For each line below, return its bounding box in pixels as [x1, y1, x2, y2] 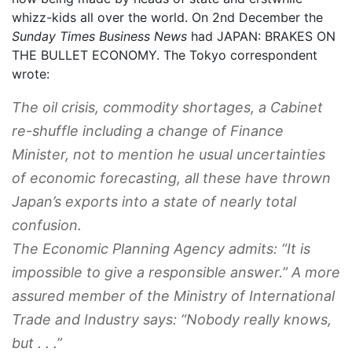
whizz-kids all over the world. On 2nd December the [12, 9, 323, 25]
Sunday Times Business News [12, 27, 187, 44]
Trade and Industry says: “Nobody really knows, [12, 310, 332, 328]
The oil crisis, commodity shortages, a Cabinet [12, 98, 323, 115]
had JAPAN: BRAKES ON [187, 27, 335, 44]
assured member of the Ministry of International [12, 287, 335, 304]
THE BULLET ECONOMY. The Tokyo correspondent [12, 46, 317, 63]
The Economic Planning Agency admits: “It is [12, 240, 310, 257]
